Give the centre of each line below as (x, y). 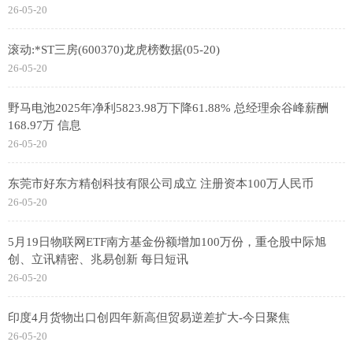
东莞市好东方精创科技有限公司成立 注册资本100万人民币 (161, 184)
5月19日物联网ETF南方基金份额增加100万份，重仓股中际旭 (167, 242)
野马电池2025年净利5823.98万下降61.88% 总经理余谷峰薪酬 (168, 108)
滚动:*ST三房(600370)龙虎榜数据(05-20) (114, 50)
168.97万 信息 (45, 126)
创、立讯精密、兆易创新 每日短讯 (98, 260)
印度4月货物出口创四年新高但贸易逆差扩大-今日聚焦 (149, 318)
